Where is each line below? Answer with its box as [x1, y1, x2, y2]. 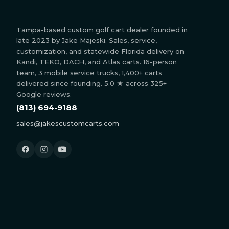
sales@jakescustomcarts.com [16, 119, 119, 127]
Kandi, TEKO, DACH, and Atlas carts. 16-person [16, 57, 177, 66]
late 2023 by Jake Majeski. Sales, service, [16, 36, 157, 44]
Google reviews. [16, 89, 72, 98]
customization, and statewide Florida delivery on [16, 47, 184, 55]
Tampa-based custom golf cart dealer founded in [16, 25, 188, 34]
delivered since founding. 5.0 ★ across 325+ [16, 79, 167, 87]
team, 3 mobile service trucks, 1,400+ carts [16, 68, 162, 77]
